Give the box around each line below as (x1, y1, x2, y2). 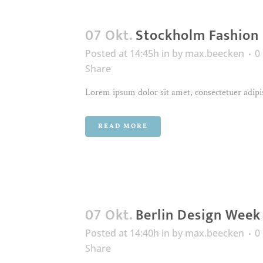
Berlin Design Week (136, 204, 261, 227)
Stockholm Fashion (136, 24, 259, 48)
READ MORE (98, 122, 148, 131)
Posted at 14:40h (85, 227, 159, 240)
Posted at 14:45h (85, 47, 159, 60)
